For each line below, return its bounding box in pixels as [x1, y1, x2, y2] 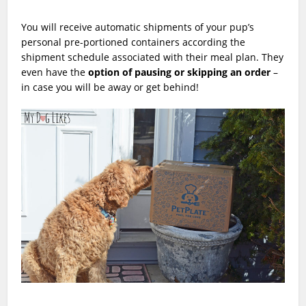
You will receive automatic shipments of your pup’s [21, 20, 255, 33]
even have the [21, 65, 89, 79]
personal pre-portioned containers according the [21, 35, 246, 48]
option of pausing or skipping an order [88, 65, 271, 79]
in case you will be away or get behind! [21, 80, 202, 94]
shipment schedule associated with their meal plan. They [21, 50, 284, 64]
